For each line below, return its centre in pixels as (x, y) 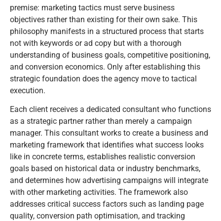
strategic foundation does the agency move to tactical (103, 78)
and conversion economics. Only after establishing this (105, 67)
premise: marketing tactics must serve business (92, 7)
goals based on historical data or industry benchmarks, (105, 169)
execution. (28, 90)
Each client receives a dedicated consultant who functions (110, 110)
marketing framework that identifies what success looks (107, 145)
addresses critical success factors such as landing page (107, 204)
